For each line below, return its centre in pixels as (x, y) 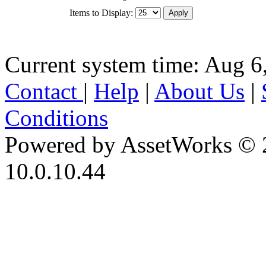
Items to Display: (101, 12)
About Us (199, 91)
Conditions (56, 118)
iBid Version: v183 (93, 198)
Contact (44, 91)
